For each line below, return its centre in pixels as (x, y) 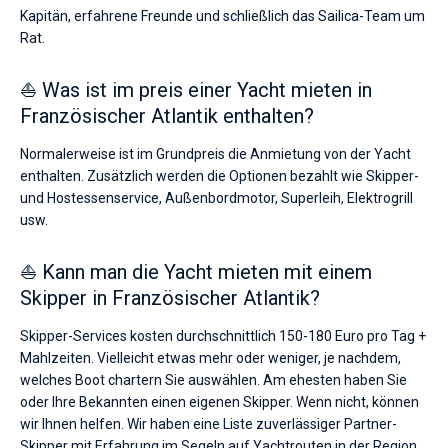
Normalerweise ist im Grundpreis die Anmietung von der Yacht (215, 154)
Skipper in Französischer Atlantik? (170, 298)
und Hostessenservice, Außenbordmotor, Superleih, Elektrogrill (216, 198)
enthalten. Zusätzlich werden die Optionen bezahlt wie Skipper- (219, 176)
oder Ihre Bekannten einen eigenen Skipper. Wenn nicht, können (219, 402)
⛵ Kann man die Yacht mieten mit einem (196, 272)
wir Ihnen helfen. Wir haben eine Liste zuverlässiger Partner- (208, 424)
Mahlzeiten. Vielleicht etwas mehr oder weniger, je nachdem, (210, 358)
